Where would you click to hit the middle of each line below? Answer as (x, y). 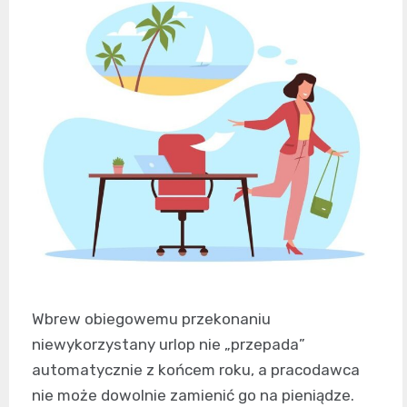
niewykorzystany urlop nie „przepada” (169, 345)
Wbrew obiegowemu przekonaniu (151, 319)
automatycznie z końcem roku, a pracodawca (196, 370)
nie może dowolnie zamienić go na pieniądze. (193, 396)
